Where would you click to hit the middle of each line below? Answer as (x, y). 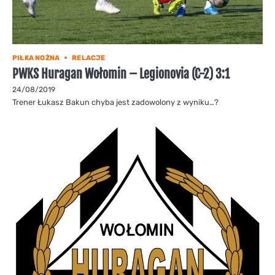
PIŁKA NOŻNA (36, 58)
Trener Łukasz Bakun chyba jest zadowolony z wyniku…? (115, 102)
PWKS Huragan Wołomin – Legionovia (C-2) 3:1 (121, 74)
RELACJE (89, 58)
